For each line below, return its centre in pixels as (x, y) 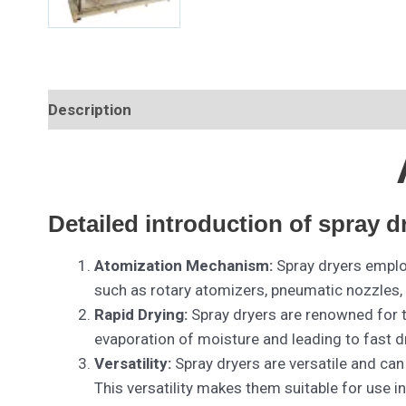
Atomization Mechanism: (183, 265)
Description (89, 109)
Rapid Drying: (140, 314)
